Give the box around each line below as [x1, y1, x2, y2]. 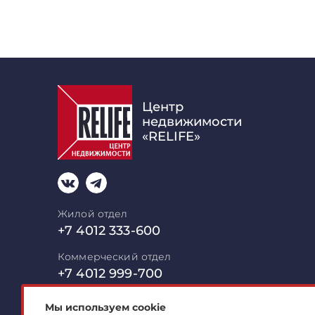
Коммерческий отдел [58, 250, 172, 263]
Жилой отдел [58, 207, 128, 220]
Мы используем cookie [45, 301, 166, 314]
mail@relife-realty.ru [58, 294, 189, 309]
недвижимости [142, 113, 242, 129]
